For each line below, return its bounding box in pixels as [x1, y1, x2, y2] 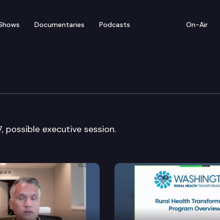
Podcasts [99, 20, 130, 29]
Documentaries [34, 20, 84, 29]
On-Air [186, 20, 208, 29]
